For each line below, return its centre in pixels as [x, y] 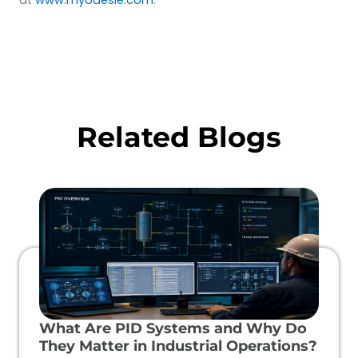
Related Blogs [179, 137]
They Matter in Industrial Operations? [178, 346]
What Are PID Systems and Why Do [173, 329]
